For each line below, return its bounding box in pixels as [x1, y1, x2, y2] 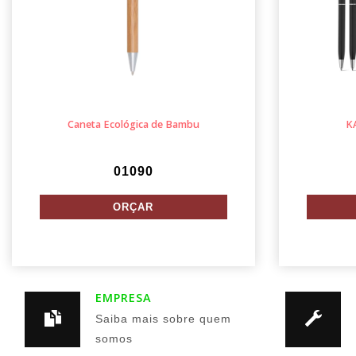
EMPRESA [95, 290, 153, 305]
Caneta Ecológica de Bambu [68, 118, 199, 131]
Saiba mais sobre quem [95, 312, 232, 326]
